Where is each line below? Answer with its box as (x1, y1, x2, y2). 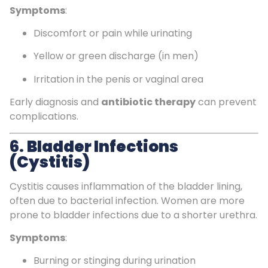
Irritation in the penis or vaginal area (33, 72, 203, 86)
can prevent (196, 95, 257, 109)
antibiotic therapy (101, 95, 196, 109)
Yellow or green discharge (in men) (33, 49, 199, 63)
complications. (10, 109, 78, 124)
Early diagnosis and (10, 95, 101, 109)
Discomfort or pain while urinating (33, 26, 192, 40)
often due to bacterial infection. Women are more (10, 193, 245, 208)
